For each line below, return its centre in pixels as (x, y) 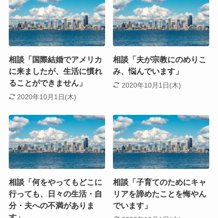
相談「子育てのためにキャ (160, 182)
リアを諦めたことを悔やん (160, 194)
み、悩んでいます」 (148, 72)
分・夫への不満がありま (51, 206)
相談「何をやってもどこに (55, 182)
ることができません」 (47, 83)
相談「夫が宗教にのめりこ (160, 60)
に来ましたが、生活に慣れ (55, 72)
